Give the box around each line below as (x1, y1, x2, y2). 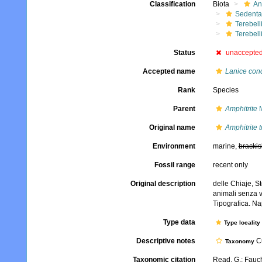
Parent (173, 105, 195, 113)
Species (212, 86, 239, 94)
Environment (152, 142, 195, 150)
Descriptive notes (136, 237, 195, 245)
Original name (149, 123, 195, 132)
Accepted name (142, 67, 195, 75)
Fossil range (154, 161, 195, 169)
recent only (212, 161, 248, 169)
